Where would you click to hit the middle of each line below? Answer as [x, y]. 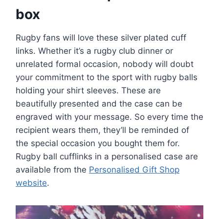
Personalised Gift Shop [134, 170]
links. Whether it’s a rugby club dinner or [94, 51]
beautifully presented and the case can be [99, 104]
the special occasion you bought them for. [98, 143]
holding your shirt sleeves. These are [88, 91]
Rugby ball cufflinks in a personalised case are [107, 157]
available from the [52, 170]
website [31, 183]
